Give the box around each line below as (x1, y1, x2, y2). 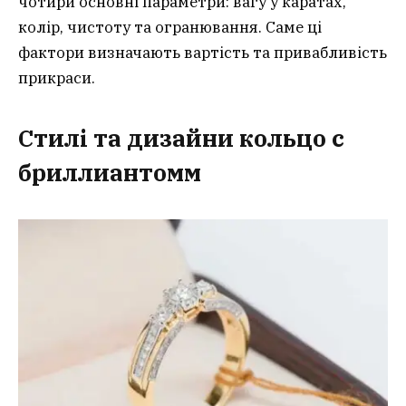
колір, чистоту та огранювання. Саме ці (18, 16, 322, 37)
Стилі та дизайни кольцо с (18, 123, 344, 153)
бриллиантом (18, 158, 184, 188)
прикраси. (18, 67, 95, 88)
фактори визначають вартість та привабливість (18, 42, 387, 63)
